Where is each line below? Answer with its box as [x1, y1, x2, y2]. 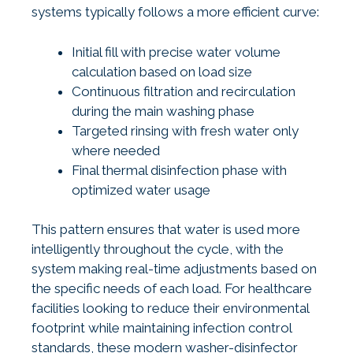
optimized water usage [72, 181, 210, 198]
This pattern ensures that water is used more [32, 221, 300, 238]
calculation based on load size [72, 63, 252, 80]
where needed [72, 142, 160, 158]
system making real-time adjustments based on [32, 261, 317, 277]
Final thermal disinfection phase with [72, 162, 287, 178]
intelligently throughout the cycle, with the [32, 241, 284, 258]
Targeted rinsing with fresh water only [72, 122, 299, 139]
